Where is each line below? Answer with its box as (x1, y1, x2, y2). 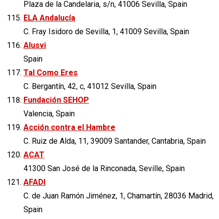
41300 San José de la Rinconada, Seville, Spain (23, 163, 185, 173)
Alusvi (23, 40, 46, 50)
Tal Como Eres (23, 67, 78, 77)
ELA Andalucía (23, 13, 75, 22)
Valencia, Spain (23, 109, 75, 118)
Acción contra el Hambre (23, 122, 115, 132)
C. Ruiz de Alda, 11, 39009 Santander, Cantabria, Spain (23, 136, 206, 146)
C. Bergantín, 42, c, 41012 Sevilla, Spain (23, 81, 156, 91)
